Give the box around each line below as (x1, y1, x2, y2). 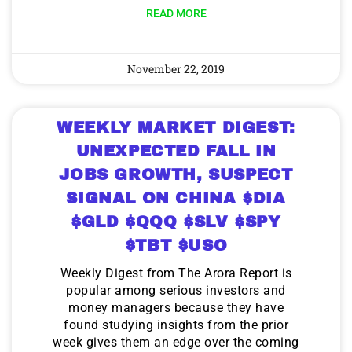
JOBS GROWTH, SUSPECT (59, 165, 293, 183)
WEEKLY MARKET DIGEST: (57, 118, 295, 136)
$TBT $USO (124, 236, 228, 254)
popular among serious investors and (66, 282, 286, 298)
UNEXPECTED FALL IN (75, 141, 277, 159)
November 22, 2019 (127, 60, 225, 76)
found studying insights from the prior (64, 317, 288, 332)
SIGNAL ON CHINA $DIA (66, 189, 286, 207)
